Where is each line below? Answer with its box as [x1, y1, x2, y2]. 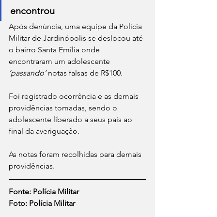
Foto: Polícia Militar [9, 199, 75, 208]
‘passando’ [9, 68, 46, 77]
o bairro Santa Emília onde [9, 45, 102, 54]
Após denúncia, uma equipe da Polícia [9, 22, 144, 31]
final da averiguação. [9, 126, 79, 136]
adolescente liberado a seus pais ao [9, 115, 134, 124]
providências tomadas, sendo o [9, 103, 119, 112]
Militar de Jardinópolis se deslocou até [9, 33, 145, 43]
